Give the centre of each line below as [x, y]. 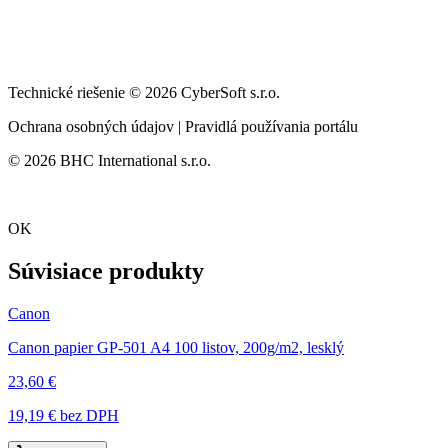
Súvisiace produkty [106, 270]
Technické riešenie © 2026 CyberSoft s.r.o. [144, 92]
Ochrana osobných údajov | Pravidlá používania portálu [183, 126]
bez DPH [87, 415]
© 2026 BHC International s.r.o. [109, 160]
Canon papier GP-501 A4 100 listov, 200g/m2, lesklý [176, 347]
